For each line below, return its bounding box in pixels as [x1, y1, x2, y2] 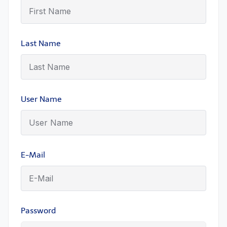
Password [21, 206, 56, 215]
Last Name [21, 39, 61, 48]
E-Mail [21, 150, 45, 160]
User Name [21, 94, 62, 104]
